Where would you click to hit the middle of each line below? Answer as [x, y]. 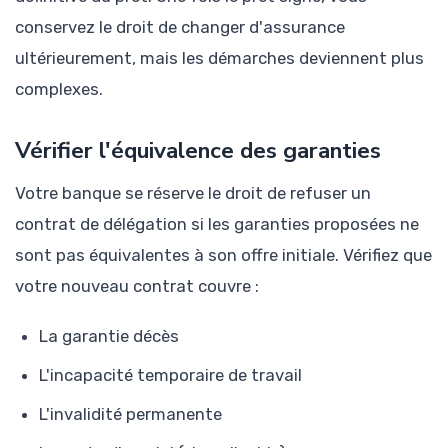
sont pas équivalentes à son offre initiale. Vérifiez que [223, 255]
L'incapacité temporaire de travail [170, 375]
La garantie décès [109, 336]
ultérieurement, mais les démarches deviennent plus [219, 58]
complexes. [59, 89]
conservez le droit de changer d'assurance [180, 27]
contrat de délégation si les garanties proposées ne [217, 224]
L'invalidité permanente [130, 414]
